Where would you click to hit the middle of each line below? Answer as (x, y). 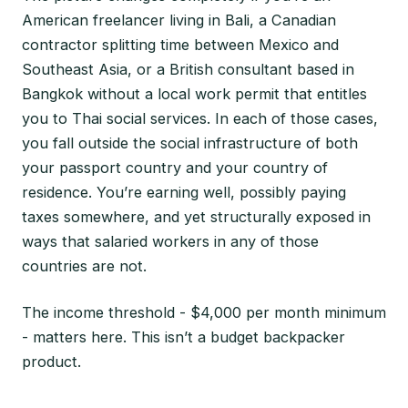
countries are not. (84, 265)
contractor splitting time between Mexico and (180, 44)
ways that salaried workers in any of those (170, 241)
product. (51, 361)
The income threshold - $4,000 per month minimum (204, 312)
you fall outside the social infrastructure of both (190, 143)
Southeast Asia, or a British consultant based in (188, 69)
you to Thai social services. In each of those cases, (200, 118)
